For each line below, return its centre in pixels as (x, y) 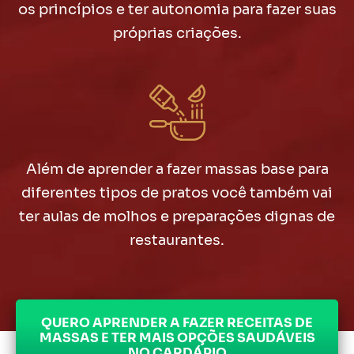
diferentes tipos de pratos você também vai (177, 193)
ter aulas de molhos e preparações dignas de (177, 217)
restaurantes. (177, 240)
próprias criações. (177, 33)
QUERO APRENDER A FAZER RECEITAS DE (177, 323)
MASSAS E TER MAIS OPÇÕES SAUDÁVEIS (177, 338)
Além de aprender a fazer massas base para (177, 169)
